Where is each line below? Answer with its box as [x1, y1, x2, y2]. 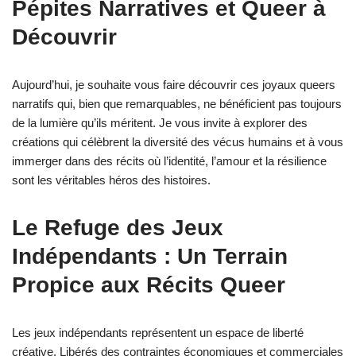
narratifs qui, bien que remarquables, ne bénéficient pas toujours [12, 96, 342, 110]
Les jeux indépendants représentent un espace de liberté [12, 325, 304, 339]
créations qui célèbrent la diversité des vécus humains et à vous [12, 134, 343, 149]
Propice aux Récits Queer [12, 272, 285, 297]
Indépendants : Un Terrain [12, 243, 288, 269]
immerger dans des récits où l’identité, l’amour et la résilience [12, 153, 327, 168]
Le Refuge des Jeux [12, 215, 223, 240]
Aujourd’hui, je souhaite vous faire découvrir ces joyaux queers [12, 77, 335, 91]
